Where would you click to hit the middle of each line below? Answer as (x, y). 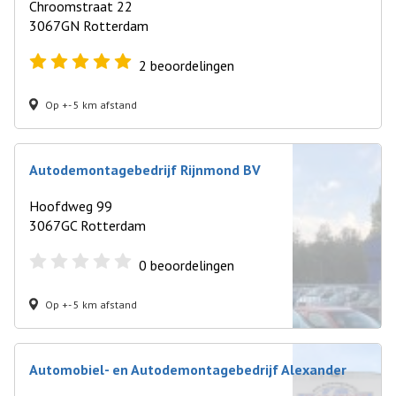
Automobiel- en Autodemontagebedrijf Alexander (188, 369)
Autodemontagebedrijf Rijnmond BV (145, 170)
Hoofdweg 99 (71, 206)
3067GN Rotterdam (89, 26)
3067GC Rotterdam (88, 225)
